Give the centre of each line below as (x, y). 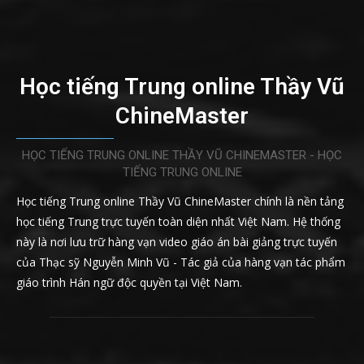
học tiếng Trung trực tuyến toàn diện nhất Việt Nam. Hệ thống (178, 221)
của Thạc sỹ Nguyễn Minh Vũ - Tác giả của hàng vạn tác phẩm (181, 262)
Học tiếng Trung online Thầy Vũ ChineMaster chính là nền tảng (180, 201)
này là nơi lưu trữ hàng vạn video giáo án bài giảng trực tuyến (177, 241)
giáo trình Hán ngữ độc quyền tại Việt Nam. (129, 282)
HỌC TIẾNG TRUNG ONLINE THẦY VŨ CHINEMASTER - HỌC (182, 155)
